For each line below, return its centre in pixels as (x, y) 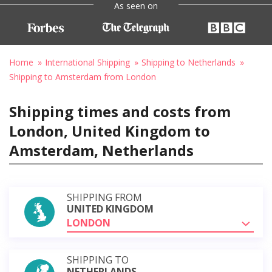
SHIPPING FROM (104, 197)
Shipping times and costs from (120, 111)
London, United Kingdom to (110, 131)
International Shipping (87, 62)
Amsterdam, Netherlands (101, 150)
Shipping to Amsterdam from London (83, 76)
